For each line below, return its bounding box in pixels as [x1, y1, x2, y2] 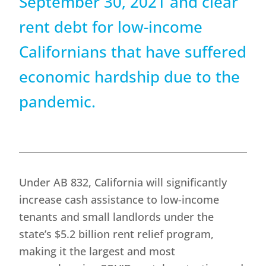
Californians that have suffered [19, 41, 247, 63]
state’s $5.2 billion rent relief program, [19, 227, 214, 242]
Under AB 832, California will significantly [19, 175, 227, 190]
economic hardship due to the [19, 66, 240, 88]
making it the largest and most [19, 244, 176, 259]
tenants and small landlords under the [19, 210, 214, 224]
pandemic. [19, 91, 96, 113]
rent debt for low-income [19, 16, 203, 38]
